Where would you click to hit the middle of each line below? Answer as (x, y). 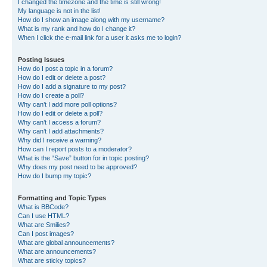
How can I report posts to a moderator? (75, 149)
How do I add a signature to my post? (72, 86)
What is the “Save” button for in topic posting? (83, 158)
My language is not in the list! (59, 11)
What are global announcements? (66, 243)
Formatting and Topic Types (62, 198)
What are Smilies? (44, 225)
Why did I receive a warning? (60, 140)
